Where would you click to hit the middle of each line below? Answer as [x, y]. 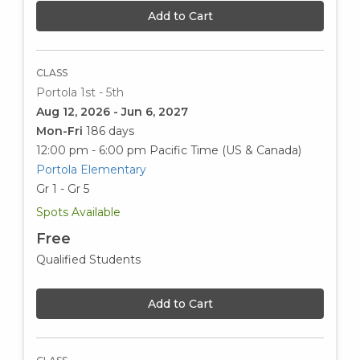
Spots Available [78, 212]
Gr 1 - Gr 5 [63, 188]
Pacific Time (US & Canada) [225, 150]
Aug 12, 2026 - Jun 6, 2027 [112, 111]
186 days [110, 131]
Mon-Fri [61, 131]
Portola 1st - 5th [80, 92]
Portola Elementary [91, 169]
